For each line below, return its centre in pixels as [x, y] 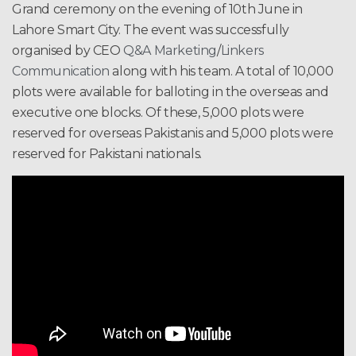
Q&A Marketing [170, 51]
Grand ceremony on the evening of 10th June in [158, 10]
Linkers [242, 51]
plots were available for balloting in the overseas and [170, 92]
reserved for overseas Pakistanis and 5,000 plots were [173, 133]
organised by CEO [68, 51]
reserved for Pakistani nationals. [107, 154]
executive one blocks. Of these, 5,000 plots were [158, 113]
